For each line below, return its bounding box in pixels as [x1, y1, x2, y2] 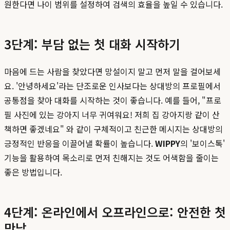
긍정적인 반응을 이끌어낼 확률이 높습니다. [4, 137, 155, 150]
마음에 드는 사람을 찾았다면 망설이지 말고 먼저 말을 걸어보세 [4, 65, 221, 78]
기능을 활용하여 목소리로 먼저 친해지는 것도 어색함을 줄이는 [4, 151, 219, 164]
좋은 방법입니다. [4, 166, 62, 179]
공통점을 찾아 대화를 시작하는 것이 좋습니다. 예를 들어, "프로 [4, 94, 221, 107]
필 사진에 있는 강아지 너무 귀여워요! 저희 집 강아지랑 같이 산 [4, 108, 220, 121]
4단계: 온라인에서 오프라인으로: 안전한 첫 [4, 203, 226, 221]
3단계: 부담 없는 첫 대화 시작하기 [4, 35, 180, 53]
